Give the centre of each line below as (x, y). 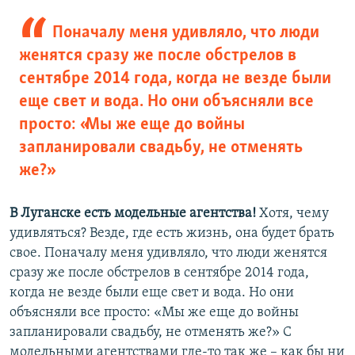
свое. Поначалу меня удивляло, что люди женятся (168, 254)
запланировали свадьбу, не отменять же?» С (151, 333)
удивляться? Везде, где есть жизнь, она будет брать (172, 234)
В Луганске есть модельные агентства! (133, 214)
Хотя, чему (292, 214)
